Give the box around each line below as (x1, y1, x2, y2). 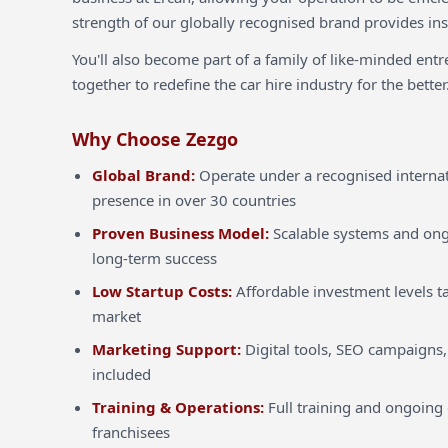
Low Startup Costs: (92, 281, 232, 301)
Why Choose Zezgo (72, 127, 238, 151)
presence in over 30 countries (92, 190, 296, 210)
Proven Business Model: (92, 223, 269, 243)
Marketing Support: (92, 339, 241, 359)
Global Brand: (92, 165, 195, 185)
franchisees (92, 422, 170, 442)
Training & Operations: (92, 397, 264, 417)
